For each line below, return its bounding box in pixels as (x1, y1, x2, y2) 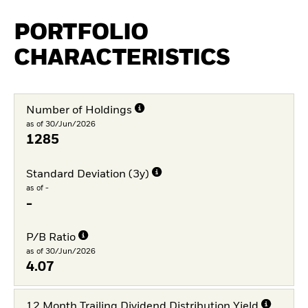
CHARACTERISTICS (14, 46, 230, 69)
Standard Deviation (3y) (25, 168, 149, 180)
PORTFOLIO (14, 21, 148, 44)
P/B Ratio (25, 232, 76, 244)
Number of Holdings (25, 105, 132, 117)
